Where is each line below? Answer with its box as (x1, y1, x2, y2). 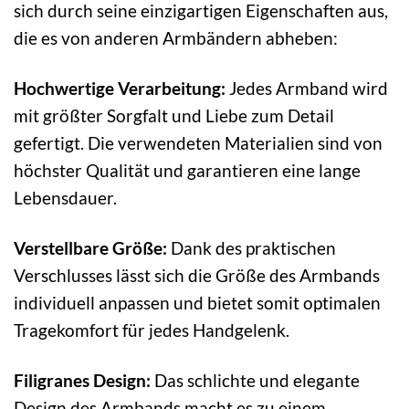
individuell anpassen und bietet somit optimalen (14, 291, 381, 313)
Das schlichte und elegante (151, 369, 360, 391)
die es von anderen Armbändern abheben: (14, 26, 338, 48)
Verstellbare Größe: (14, 236, 167, 258)
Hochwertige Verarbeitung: (14, 77, 225, 99)
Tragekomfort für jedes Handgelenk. (14, 319, 289, 341)
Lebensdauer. (14, 186, 117, 208)
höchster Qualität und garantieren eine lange (14, 159, 361, 181)
